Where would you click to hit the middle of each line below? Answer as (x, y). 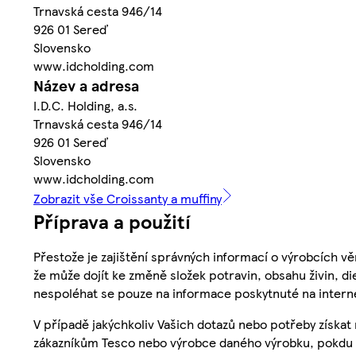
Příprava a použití (112, 221)
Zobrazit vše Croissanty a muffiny (128, 198)
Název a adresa (86, 85)
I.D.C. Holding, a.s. (85, 105)
